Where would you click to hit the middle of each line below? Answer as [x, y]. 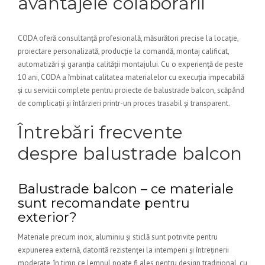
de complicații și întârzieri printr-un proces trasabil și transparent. [124, 103]
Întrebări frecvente [100, 132]
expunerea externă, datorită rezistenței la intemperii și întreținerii [123, 250]
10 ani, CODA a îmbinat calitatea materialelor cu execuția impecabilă [131, 77]
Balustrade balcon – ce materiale [126, 189]
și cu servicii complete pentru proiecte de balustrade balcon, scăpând [131, 90]
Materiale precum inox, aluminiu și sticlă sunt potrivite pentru [118, 237]
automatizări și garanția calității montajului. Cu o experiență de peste [130, 64]
